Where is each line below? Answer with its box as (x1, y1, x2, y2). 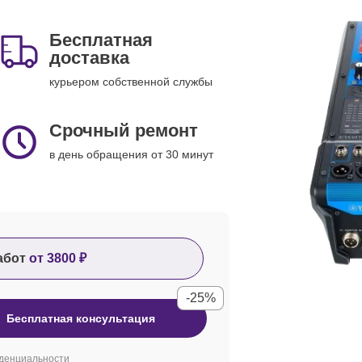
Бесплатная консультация (6, 312, 155, 325)
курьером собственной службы (49, 75, 213, 88)
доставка (49, 48, 129, 68)
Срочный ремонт (49, 120, 198, 141)
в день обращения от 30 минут (49, 148, 213, 161)
